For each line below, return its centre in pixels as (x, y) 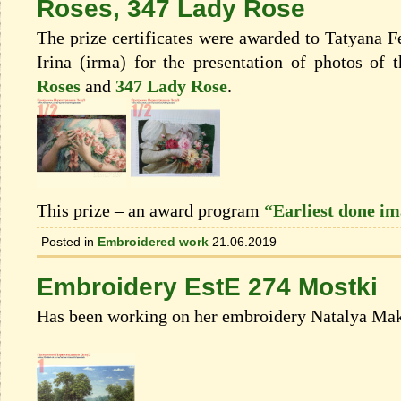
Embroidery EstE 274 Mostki (207, 287)
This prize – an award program (150, 210)
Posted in (68, 241)
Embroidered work (153, 241)
